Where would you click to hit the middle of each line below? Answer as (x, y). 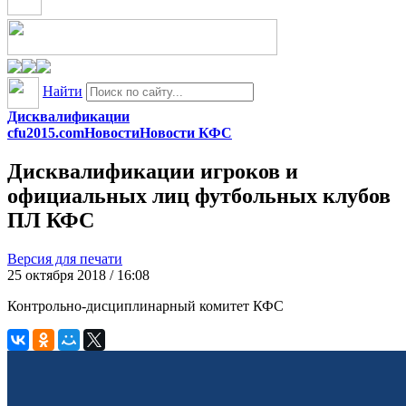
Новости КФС (186, 133)
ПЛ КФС (51, 220)
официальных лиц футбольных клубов (199, 195)
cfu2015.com (46, 133)
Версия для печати (65, 258)
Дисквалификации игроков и (153, 171)
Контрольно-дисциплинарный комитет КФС (145, 305)
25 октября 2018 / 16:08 (78, 275)
